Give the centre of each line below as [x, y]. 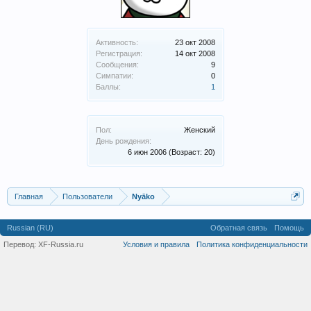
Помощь [289, 228]
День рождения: [124, 141]
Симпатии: [115, 76]
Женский [200, 130]
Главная [29, 196]
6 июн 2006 [147, 152]
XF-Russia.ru [61, 244]
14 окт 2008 [195, 53]
